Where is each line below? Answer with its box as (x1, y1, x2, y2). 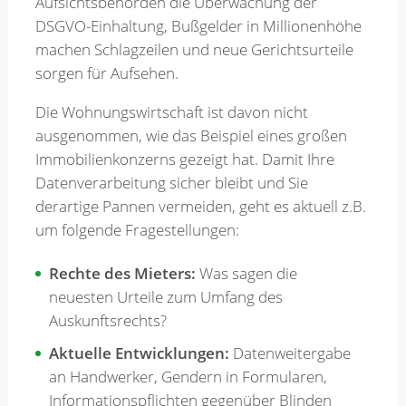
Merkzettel (18, 37, 85, 54)
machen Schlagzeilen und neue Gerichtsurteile (34, 39, 353, 61)
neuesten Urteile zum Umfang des (48, 286, 283, 308)
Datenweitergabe (228, 343, 351, 364)
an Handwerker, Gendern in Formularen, (48, 366, 327, 388)
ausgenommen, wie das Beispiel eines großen (34, 125, 347, 147)
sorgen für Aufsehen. (34, 63, 179, 84)
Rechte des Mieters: (48, 263, 196, 285)
